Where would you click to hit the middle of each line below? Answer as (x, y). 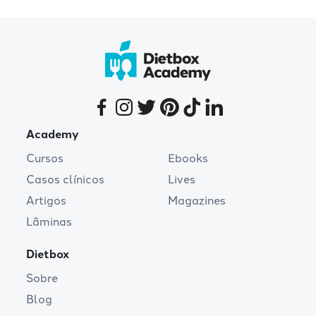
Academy (53, 135)
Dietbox (48, 255)
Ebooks (188, 159)
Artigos (47, 201)
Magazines (197, 201)
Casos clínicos (66, 180)
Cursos (45, 159)
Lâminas (49, 222)
